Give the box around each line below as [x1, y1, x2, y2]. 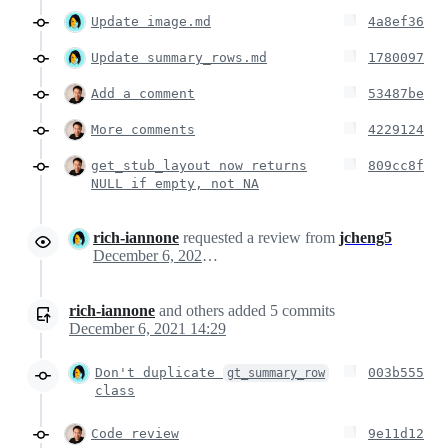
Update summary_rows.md [91, 49, 267, 65]
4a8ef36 [368, 13, 424, 29]
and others [159, 301, 224, 319]
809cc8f [368, 157, 424, 173]
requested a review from [179, 228, 339, 246]
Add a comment [91, 85, 195, 101]
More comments [91, 121, 195, 137]
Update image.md [91, 13, 211, 29]
